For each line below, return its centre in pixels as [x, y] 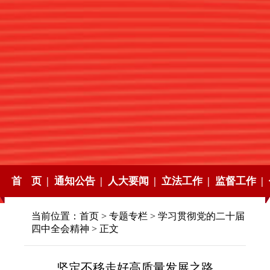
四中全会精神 [60, 229]
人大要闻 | [132, 181]
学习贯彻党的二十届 [201, 216]
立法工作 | [186, 181]
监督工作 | [239, 181]
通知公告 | [78, 181]
